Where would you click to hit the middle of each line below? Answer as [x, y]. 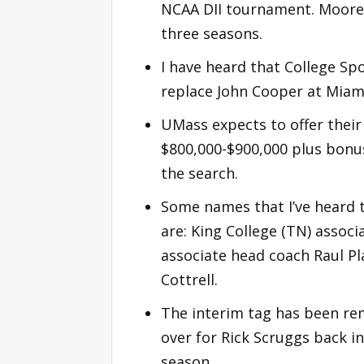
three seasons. [212, 33]
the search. [199, 173]
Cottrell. [189, 279]
